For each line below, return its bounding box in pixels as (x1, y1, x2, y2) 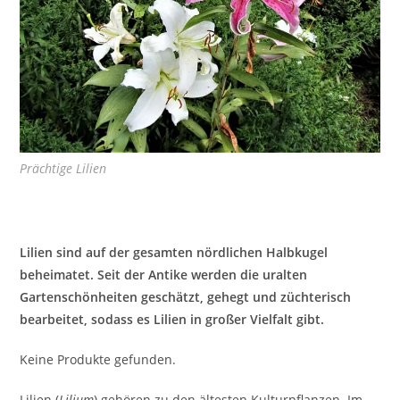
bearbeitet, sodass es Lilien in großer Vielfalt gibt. (20, 311, 325, 329)
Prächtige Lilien (20, 160, 107, 178)
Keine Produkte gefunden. (20, 351, 177, 369)
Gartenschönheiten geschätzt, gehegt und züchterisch (20, 288, 352, 306)
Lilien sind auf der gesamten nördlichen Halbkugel (20, 244, 329, 262)
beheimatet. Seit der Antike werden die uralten (20, 266, 308, 284)
